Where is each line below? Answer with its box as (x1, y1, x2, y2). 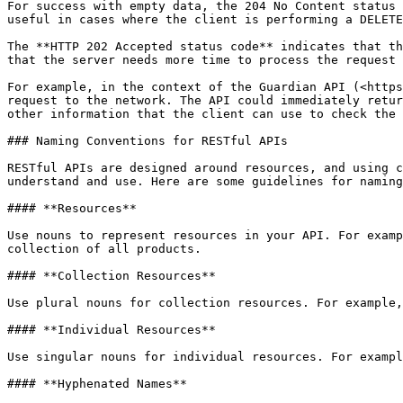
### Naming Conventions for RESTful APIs (7, 134, 288, 148)
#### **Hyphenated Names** (7, 377, 187, 390)
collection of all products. (7, 242, 201, 255)
